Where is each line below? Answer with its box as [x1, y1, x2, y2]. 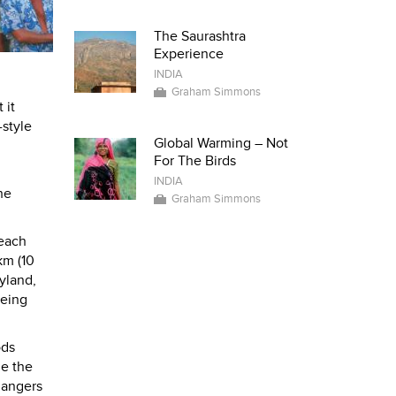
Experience [153, 45, 224, 63]
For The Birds [153, 152, 236, 170]
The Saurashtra [153, 27, 246, 45]
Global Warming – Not [153, 134, 288, 152]
